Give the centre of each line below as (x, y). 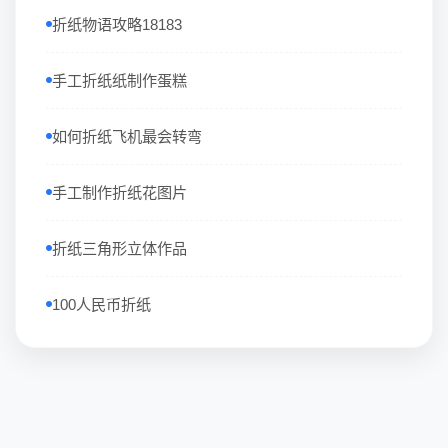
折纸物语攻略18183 (117, 24)
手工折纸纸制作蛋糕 (119, 80)
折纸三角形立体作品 (119, 248)
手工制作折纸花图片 (119, 192)
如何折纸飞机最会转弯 (127, 136)
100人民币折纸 (101, 304)
